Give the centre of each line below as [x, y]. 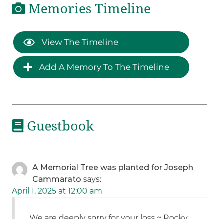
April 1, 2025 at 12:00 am [57, 191]
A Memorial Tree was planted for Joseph [113, 168]
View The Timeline [79, 42]
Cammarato [57, 179]
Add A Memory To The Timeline [103, 67]
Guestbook [59, 126]
